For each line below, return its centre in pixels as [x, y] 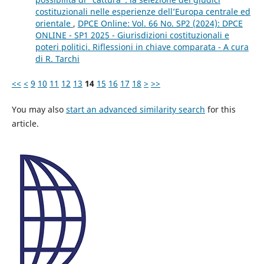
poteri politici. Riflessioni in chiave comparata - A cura [142, 47]
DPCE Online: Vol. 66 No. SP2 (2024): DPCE [160, 24]
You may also [39, 110]
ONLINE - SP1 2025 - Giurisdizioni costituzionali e [132, 35]
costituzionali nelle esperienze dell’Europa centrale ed [143, 12]
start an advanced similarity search [135, 110]
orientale [54, 24]
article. [25, 124]
